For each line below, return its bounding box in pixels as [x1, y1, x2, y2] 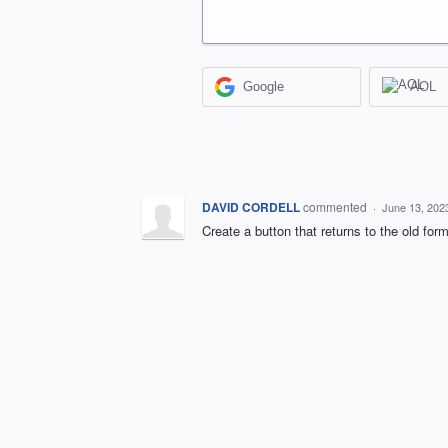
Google [243, 79, 285, 95]
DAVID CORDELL [202, 197, 300, 216]
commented [303, 197, 370, 215]
